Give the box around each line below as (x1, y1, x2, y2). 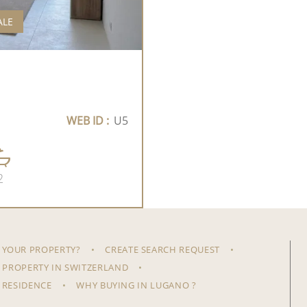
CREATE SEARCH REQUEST (105, 243, 220, 256)
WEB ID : (66, 112, 109, 128)
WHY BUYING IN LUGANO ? (76, 279, 197, 292)
